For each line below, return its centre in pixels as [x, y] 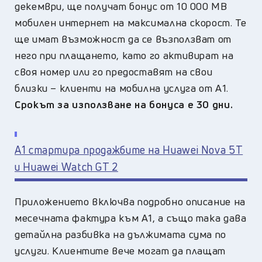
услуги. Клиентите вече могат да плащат [120, 250]
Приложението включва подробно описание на [130, 201]
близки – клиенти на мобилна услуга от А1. [122, 88]
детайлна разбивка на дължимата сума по [120, 234]
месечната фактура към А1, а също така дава [131, 218]
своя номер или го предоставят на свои [114, 71]
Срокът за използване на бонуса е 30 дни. [124, 104]
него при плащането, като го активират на [124, 55]
